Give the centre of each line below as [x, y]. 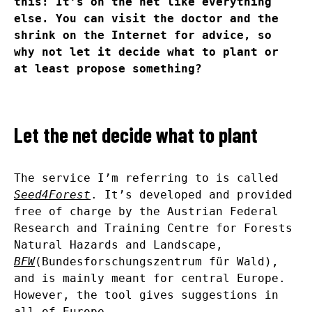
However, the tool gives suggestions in [146, 295]
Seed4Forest [52, 195]
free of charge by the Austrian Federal [146, 212]
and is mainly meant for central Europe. [150, 279]
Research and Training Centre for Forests [153, 228]
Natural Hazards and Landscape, [118, 245]
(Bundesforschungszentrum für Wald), [157, 262]
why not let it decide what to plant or [146, 52]
